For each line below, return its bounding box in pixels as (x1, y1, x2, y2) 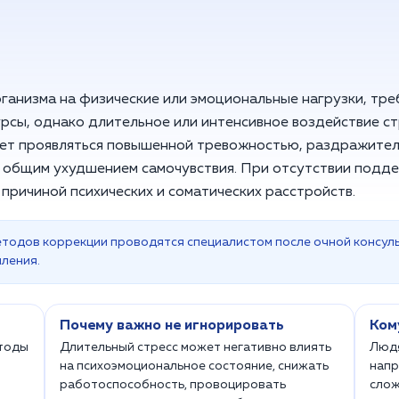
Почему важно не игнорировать (59, 319, 284, 333)
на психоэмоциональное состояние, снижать (59, 360, 329, 372)
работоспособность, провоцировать (59, 379, 286, 391)
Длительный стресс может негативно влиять (59, 341, 331, 354)
